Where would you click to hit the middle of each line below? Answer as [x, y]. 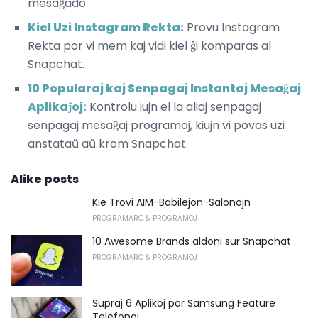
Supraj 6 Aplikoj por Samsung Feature [184, 303]
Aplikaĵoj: [57, 107]
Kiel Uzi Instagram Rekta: [106, 28]
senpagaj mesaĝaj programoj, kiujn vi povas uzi [156, 126]
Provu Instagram [232, 28]
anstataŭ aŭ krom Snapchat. [108, 144]
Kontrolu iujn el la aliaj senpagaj [174, 107]
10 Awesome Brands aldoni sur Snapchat [192, 242]
